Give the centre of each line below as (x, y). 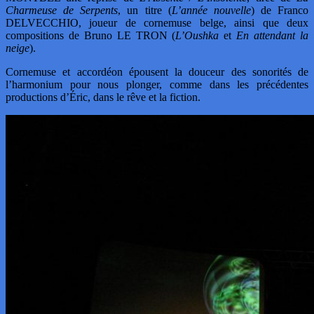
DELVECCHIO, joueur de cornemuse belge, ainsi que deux (157, 22)
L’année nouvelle (211, 10)
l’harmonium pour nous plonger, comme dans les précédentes (157, 84)
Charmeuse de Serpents (62, 10)
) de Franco (279, 10)
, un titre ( (145, 10)
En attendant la (273, 35)
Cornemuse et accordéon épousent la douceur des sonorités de (157, 71)
